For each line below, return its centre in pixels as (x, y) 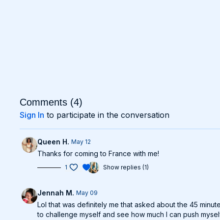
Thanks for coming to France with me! (98, 153)
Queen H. (54, 142)
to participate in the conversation (107, 115)
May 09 (87, 193)
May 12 (81, 142)
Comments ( (47, 102)
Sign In (32, 115)
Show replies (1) (126, 167)
